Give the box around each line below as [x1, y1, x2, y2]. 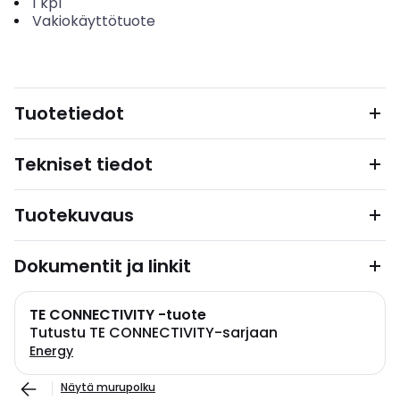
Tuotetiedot [14, 101, 124, 126]
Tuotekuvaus [14, 203, 134, 228]
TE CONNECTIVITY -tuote [29, 304, 206, 325]
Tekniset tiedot [14, 152, 153, 177]
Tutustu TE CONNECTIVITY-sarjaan [29, 322, 278, 343]
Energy [29, 342, 73, 360]
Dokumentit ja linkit [14, 254, 191, 279]
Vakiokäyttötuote [31, 11, 155, 31]
